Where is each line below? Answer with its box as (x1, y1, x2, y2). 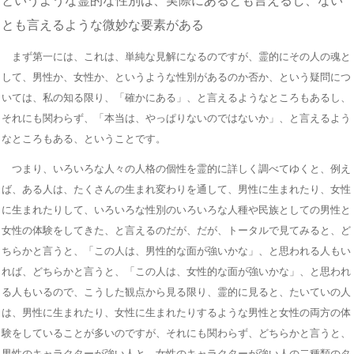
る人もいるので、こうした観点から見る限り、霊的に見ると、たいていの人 (2, 285, 351, 298)
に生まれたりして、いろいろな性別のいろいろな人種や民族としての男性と (2, 203, 351, 216)
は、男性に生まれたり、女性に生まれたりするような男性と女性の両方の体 (2, 306, 351, 318)
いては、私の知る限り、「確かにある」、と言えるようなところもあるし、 (2, 91, 351, 104)
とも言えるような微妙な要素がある (2, 17, 204, 32)
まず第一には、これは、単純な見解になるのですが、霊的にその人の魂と (2, 50, 351, 62)
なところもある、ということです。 (2, 132, 166, 145)
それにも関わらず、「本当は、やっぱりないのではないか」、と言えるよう (2, 111, 351, 124)
